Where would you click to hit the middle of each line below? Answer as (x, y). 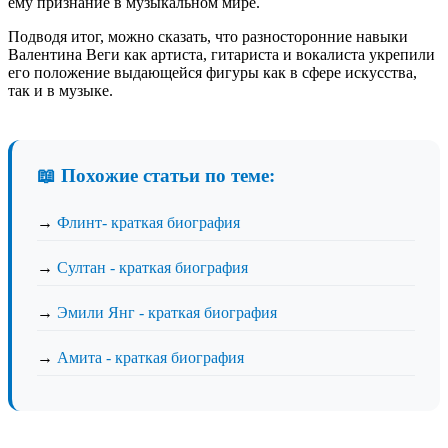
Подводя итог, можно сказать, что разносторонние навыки (208, 36)
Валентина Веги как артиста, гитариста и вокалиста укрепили (221, 54)
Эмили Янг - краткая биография (167, 312)
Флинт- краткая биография (148, 222)
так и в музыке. (60, 90)
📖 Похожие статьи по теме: (156, 175)
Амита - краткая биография (150, 357)
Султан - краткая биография (152, 267)
